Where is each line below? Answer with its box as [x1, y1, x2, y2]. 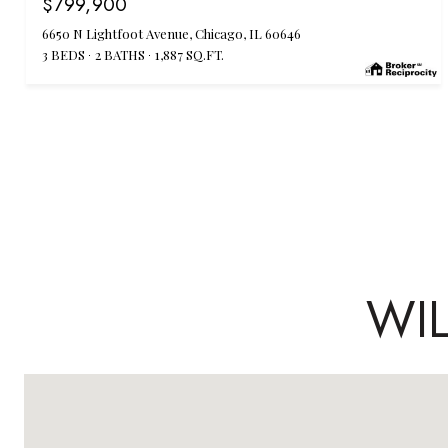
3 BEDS [42, 45, 85, 63]
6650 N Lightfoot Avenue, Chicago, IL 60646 [42, 24, 301, 42]
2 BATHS [95, 45, 145, 63]
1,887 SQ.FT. [155, 45, 224, 63]
